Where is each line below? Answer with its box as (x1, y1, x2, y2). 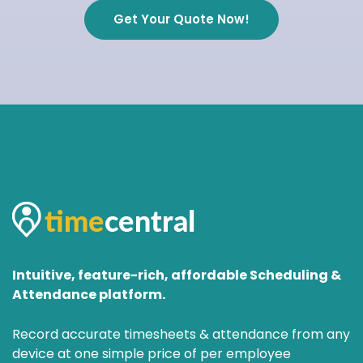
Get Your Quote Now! (113, 10, 250, 28)
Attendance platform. (12, 284, 165, 304)
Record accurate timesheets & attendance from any (12, 324, 350, 344)
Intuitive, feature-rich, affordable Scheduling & (12, 265, 341, 284)
